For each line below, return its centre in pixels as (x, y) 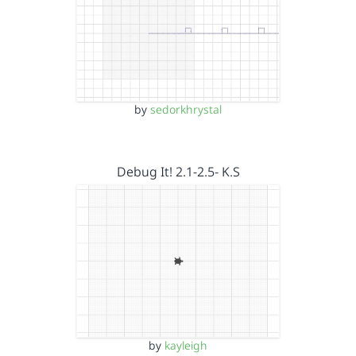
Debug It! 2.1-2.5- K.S (178, 172)
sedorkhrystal (186, 109)
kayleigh (186, 345)
